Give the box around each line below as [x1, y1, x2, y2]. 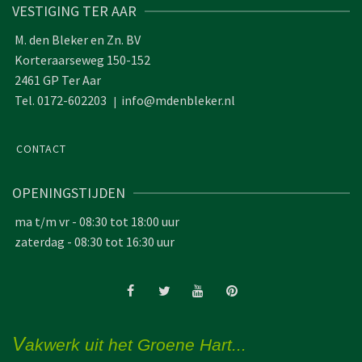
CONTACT [16, 141, 66, 157]
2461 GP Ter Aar [12, 72, 101, 89]
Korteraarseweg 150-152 [12, 52, 150, 69]
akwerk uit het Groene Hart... [25, 335, 246, 356]
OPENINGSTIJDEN [12, 183, 125, 203]
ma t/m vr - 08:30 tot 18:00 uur [12, 213, 179, 230]
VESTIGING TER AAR [12, 2, 137, 21]
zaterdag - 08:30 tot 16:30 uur [12, 234, 175, 250]
